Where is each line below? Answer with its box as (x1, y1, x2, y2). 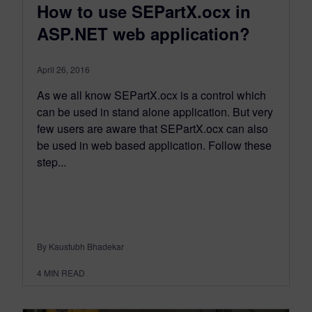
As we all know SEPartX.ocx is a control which (37, 86, 266, 103)
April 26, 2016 (37, 63, 90, 75)
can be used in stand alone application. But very (37, 103, 273, 120)
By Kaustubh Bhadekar (37, 240, 124, 252)
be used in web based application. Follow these (37, 136, 272, 153)
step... (37, 153, 66, 170)
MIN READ (44, 266, 85, 279)
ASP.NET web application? (37, 21, 250, 45)
